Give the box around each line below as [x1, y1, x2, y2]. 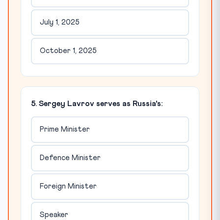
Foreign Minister [39, 183, 97, 191]
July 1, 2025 [39, 19, 80, 27]
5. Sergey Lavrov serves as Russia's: [31, 99, 163, 108]
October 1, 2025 [39, 47, 97, 55]
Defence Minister [39, 154, 101, 162]
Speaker [39, 211, 68, 219]
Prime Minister [39, 126, 90, 134]
